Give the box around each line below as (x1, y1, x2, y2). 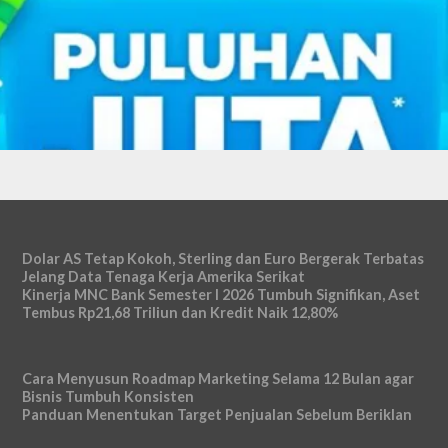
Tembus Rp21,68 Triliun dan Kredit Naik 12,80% (22, 304, 339, 321)
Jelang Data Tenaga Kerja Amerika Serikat (22, 268, 306, 285)
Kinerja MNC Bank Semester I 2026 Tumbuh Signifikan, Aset (22, 286, 421, 303)
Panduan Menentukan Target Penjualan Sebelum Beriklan (22, 406, 413, 423)
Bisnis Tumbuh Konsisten (22, 388, 195, 405)
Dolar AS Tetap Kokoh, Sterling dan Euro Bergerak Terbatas (22, 250, 425, 267)
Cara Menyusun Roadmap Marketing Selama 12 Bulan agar (22, 370, 415, 387)
